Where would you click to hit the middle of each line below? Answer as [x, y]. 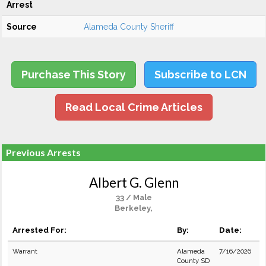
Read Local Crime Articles [134, 107]
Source [22, 27]
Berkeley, [134, 208]
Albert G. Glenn [134, 183]
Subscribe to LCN [200, 75]
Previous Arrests [43, 152]
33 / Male [134, 197]
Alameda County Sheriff [129, 27]
